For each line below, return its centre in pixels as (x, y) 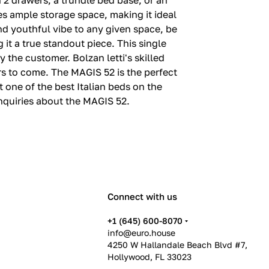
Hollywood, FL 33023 (150, 257)
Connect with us (143, 197)
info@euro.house (142, 233)
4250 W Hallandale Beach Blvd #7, (178, 245)
